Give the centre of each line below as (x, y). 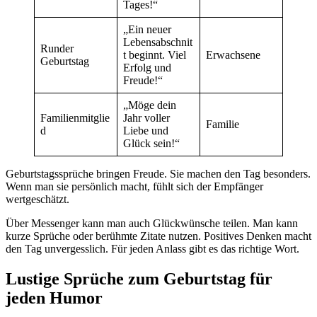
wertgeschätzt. (38, 200)
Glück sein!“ (151, 144)
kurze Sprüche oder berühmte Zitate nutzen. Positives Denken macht (158, 236)
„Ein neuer (147, 30)
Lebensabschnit (158, 42)
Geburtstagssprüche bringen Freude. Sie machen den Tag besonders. (158, 174)
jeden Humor (54, 298)
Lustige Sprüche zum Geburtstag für (139, 278)
